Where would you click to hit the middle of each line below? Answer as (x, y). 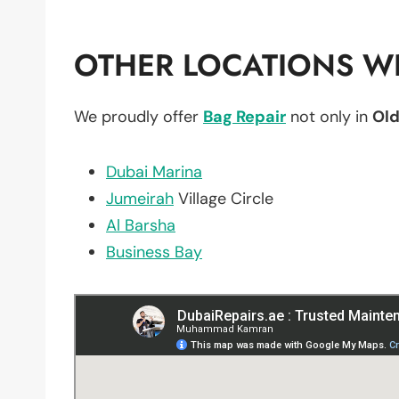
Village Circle (224, 198)
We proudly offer (138, 116)
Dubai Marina (154, 171)
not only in (329, 116)
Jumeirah (140, 198)
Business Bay (154, 252)
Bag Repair (244, 116)
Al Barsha (141, 225)
